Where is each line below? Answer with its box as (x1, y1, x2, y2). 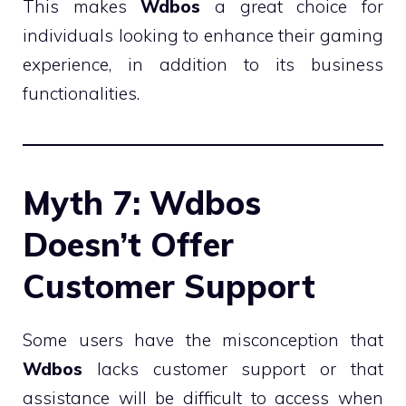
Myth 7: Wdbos (23, 182, 261, 223)
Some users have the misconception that (23, 329, 383, 351)
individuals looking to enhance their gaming (23, 24, 383, 46)
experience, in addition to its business (23, 53, 383, 75)
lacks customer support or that (82, 358, 383, 380)
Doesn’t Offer (23, 224, 234, 265)
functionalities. (23, 82, 140, 104)
